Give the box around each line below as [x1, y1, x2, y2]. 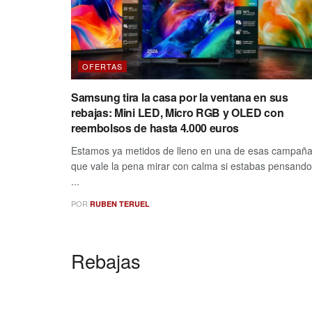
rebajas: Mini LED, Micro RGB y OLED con [71, 104, 284, 121]
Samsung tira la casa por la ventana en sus [71, 89, 288, 106]
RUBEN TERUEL [90, 198, 150, 210]
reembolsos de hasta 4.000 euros [71, 120, 240, 136]
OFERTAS [82, 61, 123, 72]
